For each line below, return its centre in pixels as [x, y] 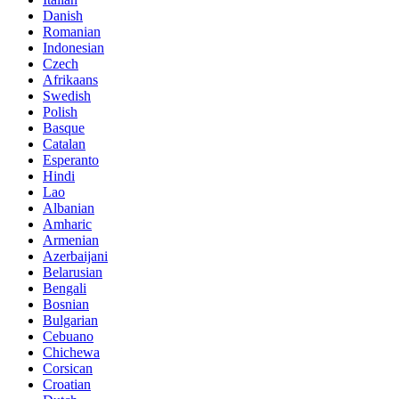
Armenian [71, 240]
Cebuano [68, 337]
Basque [64, 128]
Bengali [65, 289]
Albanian [69, 208]
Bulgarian [70, 321]
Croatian [67, 385]
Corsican [68, 369]
